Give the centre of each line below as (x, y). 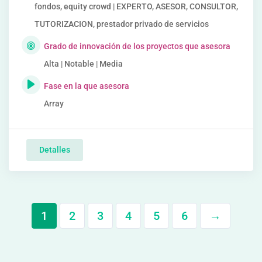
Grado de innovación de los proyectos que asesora (137, 46)
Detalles (55, 150)
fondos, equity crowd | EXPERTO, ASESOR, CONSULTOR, (136, 6)
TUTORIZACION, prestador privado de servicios (122, 24)
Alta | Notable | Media (83, 64)
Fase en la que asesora (87, 86)
